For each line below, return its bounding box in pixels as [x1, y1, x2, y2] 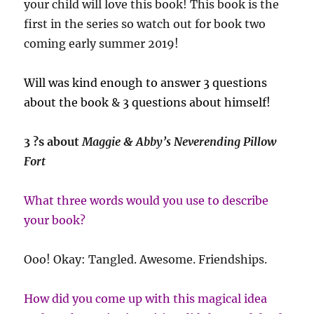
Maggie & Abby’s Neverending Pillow [79, 135, 278, 149]
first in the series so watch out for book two [24, 17, 266, 32]
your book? [24, 213, 86, 228]
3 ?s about [24, 135, 80, 149]
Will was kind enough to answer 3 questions [24, 76, 268, 90]
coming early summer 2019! [24, 36, 179, 51]
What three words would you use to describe [24, 193, 269, 208]
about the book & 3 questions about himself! [24, 95, 271, 110]
